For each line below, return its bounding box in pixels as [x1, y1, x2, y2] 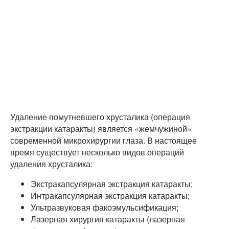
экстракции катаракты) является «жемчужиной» [10, 122, 192, 134]
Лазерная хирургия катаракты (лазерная [31, 213, 185, 225]
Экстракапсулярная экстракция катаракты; [31, 177, 193, 190]
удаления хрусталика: [10, 157, 93, 170]
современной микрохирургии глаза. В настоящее [10, 134, 197, 146]
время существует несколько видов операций [10, 146, 184, 158]
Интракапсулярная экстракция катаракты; [31, 189, 190, 201]
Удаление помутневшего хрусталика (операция [10, 110, 190, 123]
